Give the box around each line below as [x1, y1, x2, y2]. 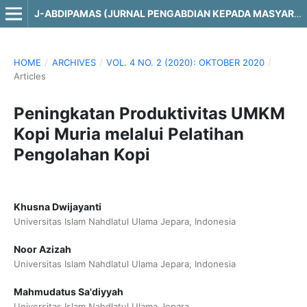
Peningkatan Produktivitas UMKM [13, 103, 285, 123]
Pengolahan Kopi [13, 144, 150, 164]
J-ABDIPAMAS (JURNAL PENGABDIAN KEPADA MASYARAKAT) [293, 8, 302, 19]
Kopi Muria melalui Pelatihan [13, 123, 244, 144]
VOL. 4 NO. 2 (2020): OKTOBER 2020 [106, 56, 265, 68]
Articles [13, 70, 46, 82]
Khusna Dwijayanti [13, 200, 101, 212]
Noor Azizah [13, 243, 71, 255]
